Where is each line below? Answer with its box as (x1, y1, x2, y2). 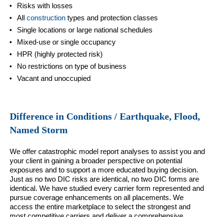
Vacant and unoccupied (17, 74, 91, 82)
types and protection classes (65, 13, 158, 22)
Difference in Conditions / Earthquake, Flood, (10, 111, 200, 122)
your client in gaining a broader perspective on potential (10, 156, 182, 165)
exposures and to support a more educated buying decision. (10, 165, 198, 174)
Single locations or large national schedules (17, 25, 153, 34)
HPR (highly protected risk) (17, 49, 103, 58)
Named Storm (10, 124, 68, 135)
